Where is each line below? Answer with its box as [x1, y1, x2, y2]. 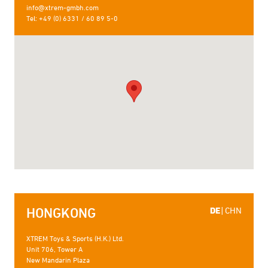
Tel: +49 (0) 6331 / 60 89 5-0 [26, 14, 118, 23]
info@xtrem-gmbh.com [26, 3, 99, 12]
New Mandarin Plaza [26, 255, 90, 264]
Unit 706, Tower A [26, 245, 83, 254]
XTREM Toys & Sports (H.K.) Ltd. [26, 234, 124, 243]
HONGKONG [26, 205, 96, 221]
